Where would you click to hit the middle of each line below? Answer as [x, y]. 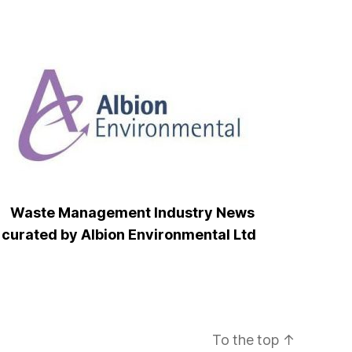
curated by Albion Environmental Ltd [130, 234]
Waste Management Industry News [130, 212]
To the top [247, 339]
